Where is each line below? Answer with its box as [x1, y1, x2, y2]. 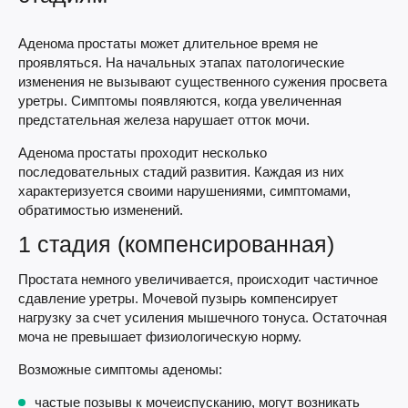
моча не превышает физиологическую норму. [18, 329, 301, 344]
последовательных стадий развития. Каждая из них [18, 164, 344, 179]
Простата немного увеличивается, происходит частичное [18, 271, 378, 287]
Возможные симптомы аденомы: [18, 362, 222, 377]
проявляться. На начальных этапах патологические [18, 55, 344, 70]
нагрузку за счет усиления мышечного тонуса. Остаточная [18, 310, 387, 325]
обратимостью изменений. [18, 202, 187, 218]
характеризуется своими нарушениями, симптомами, [18, 183, 351, 199]
